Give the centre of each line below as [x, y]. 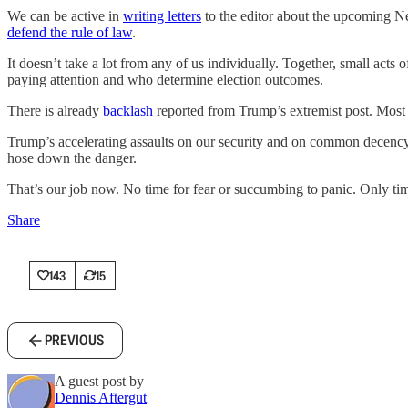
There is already [55, 111]
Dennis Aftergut [101, 398]
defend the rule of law [70, 32]
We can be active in [65, 16]
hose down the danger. [72, 158]
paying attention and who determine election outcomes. [165, 80]
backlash [128, 111]
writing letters [162, 16]
